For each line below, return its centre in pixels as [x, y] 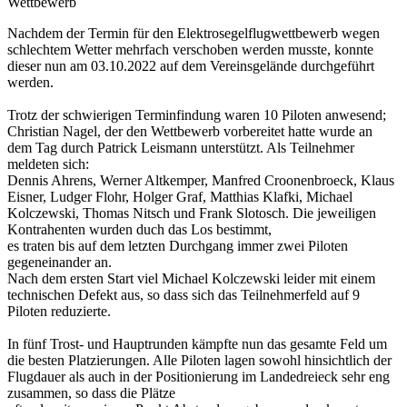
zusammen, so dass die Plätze [91, 392]
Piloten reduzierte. [59, 311]
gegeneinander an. [60, 262]
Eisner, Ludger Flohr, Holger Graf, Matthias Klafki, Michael [180, 196]
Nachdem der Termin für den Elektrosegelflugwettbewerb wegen [194, 33]
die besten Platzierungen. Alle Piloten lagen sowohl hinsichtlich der [199, 360]
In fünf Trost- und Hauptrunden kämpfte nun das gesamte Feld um [197, 343]
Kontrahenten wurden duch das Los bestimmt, [139, 229]
